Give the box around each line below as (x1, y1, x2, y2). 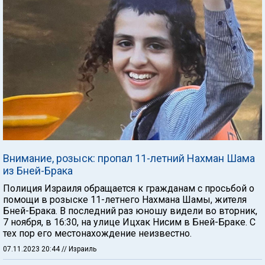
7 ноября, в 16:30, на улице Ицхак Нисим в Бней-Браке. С (3, 216, 256, 228)
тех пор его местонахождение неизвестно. (3, 228, 192, 239)
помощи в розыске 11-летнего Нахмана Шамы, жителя (3, 194, 247, 205)
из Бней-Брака (3, 164, 73, 177)
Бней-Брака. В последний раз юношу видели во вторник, (3, 205, 257, 216)
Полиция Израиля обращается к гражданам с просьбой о (3, 183, 254, 194)
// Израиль (62, 245, 96, 253)
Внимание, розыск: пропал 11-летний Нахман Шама (3, 152, 255, 164)
